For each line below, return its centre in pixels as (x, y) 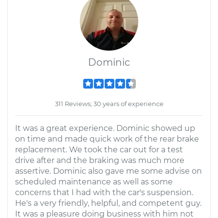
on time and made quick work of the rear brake (107, 139)
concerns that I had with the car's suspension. (104, 192)
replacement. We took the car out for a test (99, 150)
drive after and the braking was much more (100, 160)
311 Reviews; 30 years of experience (109, 104)
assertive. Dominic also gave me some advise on (109, 171)
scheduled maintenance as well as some (94, 182)
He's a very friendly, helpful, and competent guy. (108, 203)
